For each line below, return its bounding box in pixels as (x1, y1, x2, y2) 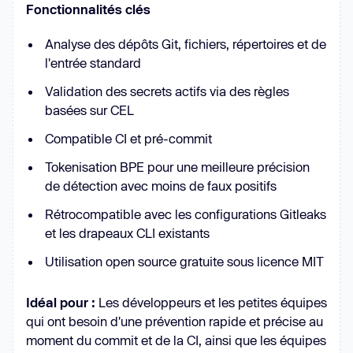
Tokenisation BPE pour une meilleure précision (45, 158, 310, 174)
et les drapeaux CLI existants (45, 225, 210, 240)
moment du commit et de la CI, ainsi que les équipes (26, 332, 326, 347)
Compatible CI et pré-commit (45, 130, 212, 146)
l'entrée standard (45, 54, 141, 70)
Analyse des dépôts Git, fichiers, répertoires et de (45, 35, 326, 51)
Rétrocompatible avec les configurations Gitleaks (45, 206, 326, 221)
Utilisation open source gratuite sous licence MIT (45, 253, 324, 269)
